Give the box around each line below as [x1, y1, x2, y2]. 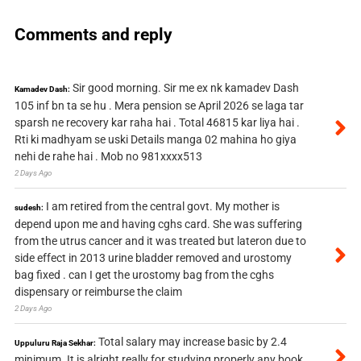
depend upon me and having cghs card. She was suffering [14, 218, 302, 231]
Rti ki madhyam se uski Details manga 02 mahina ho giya [14, 133, 297, 147]
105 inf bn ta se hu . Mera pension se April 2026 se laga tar [14, 99, 304, 113]
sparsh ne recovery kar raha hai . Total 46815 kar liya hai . [14, 116, 300, 130]
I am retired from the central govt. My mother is [45, 200, 280, 214]
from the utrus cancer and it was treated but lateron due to [14, 234, 306, 248]
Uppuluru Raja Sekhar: [14, 338, 96, 348]
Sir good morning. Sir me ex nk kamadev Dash [72, 81, 299, 95]
